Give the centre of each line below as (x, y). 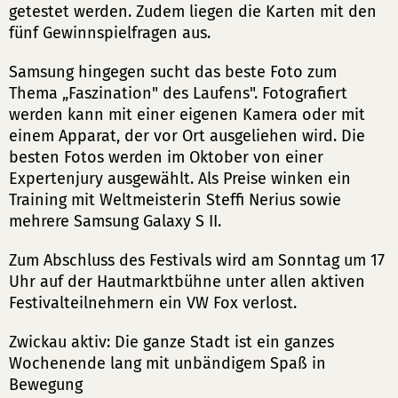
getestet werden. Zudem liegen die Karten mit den (193, 12)
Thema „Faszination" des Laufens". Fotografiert (178, 93)
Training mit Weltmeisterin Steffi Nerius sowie (175, 200)
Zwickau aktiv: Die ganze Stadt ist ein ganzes (171, 342)
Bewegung (46, 385)
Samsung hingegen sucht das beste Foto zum (173, 72)
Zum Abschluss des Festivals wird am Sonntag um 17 (197, 260)
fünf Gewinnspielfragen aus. (110, 33)
